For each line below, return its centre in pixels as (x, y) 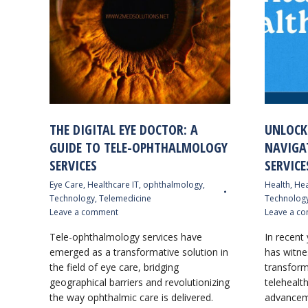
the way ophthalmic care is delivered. (131, 297)
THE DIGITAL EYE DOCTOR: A (124, 129)
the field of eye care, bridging (114, 267)
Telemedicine (125, 198)
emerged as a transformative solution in (139, 252)
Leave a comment (84, 212)
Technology (72, 198)
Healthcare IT (113, 184)
